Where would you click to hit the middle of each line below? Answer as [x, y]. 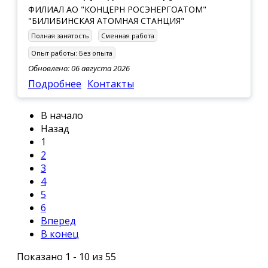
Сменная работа [128, 35]
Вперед [58, 220]
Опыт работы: [54, 53]
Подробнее [55, 83]
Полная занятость [60, 35]
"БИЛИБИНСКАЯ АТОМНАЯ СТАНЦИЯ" [106, 20]
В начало [62, 115]
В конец [60, 234]
